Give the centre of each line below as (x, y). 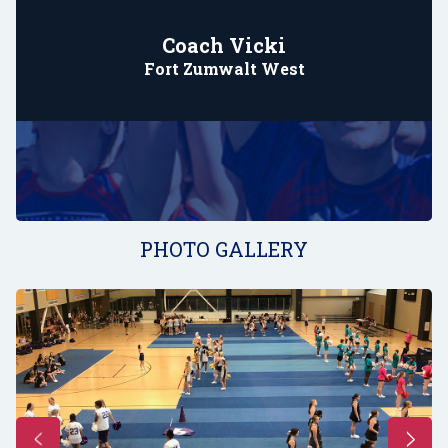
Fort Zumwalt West (224, 68)
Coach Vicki (224, 44)
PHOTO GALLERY (224, 248)
